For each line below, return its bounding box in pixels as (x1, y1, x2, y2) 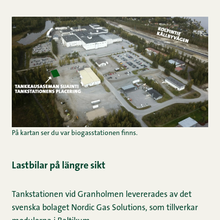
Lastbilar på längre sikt (12, 161, 106, 171)
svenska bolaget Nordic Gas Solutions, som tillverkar (12, 203, 198, 212)
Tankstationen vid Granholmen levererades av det (12, 190, 192, 199)
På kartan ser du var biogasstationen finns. (12, 130, 137, 137)
